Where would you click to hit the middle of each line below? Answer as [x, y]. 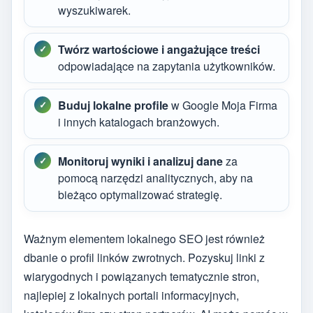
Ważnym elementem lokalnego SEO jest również [144, 239]
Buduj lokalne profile [113, 105]
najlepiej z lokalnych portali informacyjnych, [131, 296]
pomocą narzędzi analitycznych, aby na [155, 177]
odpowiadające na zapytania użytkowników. [167, 66]
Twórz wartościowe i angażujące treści [159, 49]
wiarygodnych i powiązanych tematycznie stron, [141, 277]
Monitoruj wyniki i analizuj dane [140, 161]
